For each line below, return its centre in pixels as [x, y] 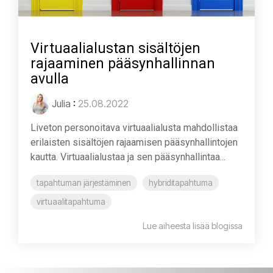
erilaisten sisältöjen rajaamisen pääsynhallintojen [134, 142]
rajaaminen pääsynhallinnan [123, 63]
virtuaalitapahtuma [71, 201]
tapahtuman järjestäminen [84, 183]
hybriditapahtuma [181, 183]
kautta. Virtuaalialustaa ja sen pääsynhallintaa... [128, 157]
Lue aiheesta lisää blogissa [193, 225]
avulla [50, 79]
